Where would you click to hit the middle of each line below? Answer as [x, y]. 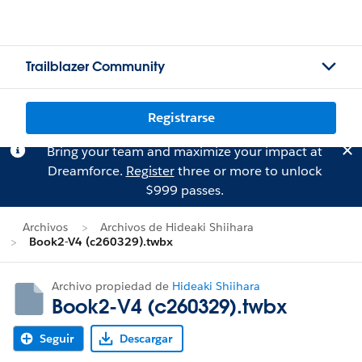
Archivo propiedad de [112, 286]
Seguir [57, 339]
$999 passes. [184, 190]
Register [150, 171]
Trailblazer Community [95, 67]
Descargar [146, 339]
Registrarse [181, 118]
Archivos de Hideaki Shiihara [177, 227]
